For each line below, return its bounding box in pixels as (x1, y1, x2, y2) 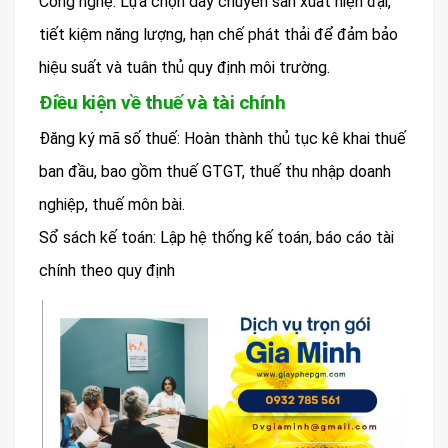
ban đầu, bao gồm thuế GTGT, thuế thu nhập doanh (39, 161, 391, 181)
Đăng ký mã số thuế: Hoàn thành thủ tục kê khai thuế (39, 128, 406, 148)
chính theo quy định (39, 260, 175, 280)
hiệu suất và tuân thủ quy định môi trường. (39, 57, 330, 77)
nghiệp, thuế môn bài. (39, 194, 185, 214)
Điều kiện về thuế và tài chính (39, 90, 285, 114)
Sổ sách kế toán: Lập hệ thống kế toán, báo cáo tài (39, 227, 394, 247)
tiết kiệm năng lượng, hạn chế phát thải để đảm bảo (39, 24, 398, 44)
